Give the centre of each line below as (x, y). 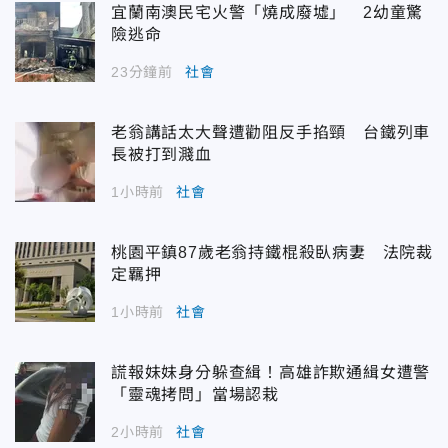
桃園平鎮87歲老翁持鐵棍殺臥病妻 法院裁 (272, 252)
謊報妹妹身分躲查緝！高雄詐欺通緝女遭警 (271, 372)
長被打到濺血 (161, 154)
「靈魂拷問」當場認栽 (195, 394)
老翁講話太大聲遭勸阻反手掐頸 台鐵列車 (271, 132)
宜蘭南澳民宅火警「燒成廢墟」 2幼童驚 (267, 12)
